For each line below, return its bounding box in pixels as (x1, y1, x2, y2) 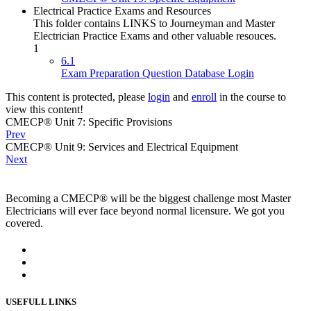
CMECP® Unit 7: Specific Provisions (6, 116, 172, 128)
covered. (6, 217, 43, 230)
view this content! (6, 103, 83, 116)
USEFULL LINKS (6, 296, 76, 308)
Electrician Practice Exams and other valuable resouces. (33, 30, 276, 42)
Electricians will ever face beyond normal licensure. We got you (6, 205, 285, 217)
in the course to (217, 91, 286, 103)
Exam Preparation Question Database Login (61, 67, 254, 80)
